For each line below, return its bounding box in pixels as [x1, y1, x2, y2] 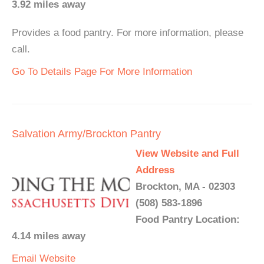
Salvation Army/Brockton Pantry [12, 128, 161, 140]
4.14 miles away [12, 230, 85, 242]
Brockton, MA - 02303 [136, 181, 235, 192]
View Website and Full [136, 148, 239, 159]
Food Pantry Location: [136, 214, 240, 225]
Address [136, 164, 174, 176]
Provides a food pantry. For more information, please [12, 27, 243, 38]
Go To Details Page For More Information [12, 66, 192, 77]
